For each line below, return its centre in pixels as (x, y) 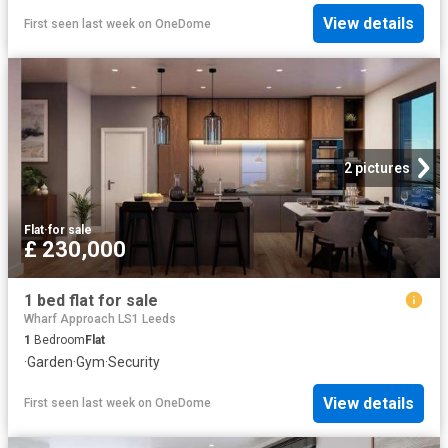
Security (134, 362)
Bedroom (58, 340)
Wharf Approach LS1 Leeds (100, 319)
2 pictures (377, 167)
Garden (50, 362)
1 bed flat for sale (91, 300)
